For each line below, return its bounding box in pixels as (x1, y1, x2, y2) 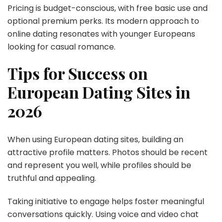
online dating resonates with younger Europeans (7, 28, 195, 40)
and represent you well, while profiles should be (7, 160, 191, 171)
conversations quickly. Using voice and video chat (7, 209, 199, 221)
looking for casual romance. (7, 41, 115, 53)
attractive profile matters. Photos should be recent (7, 147, 208, 159)
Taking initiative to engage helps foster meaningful (7, 196, 204, 208)
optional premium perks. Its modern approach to (7, 15, 199, 27)
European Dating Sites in (7, 81, 190, 103)
